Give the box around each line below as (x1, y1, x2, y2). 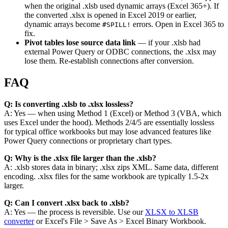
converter (4, 216, 34, 225)
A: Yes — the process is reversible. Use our (4, 207, 145, 216)
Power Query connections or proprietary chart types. (4, 136, 172, 145)
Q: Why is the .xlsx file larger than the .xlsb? (4, 153, 156, 162)
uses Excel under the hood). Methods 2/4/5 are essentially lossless (4, 118, 214, 127)
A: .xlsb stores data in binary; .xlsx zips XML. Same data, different (4, 162, 218, 172)
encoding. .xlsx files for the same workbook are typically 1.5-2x (4, 172, 209, 181)
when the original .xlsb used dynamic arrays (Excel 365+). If (24, 1, 219, 10)
